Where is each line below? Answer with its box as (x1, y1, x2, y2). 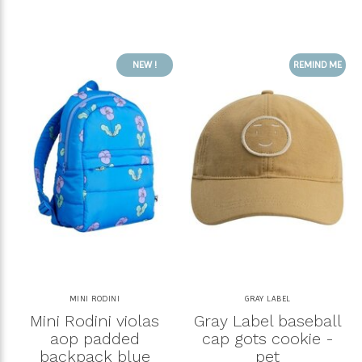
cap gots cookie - (201, 329, 334, 349)
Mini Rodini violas (30, 311, 159, 331)
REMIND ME (293, 58, 342, 70)
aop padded (49, 329, 140, 349)
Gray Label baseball (193, 311, 342, 331)
